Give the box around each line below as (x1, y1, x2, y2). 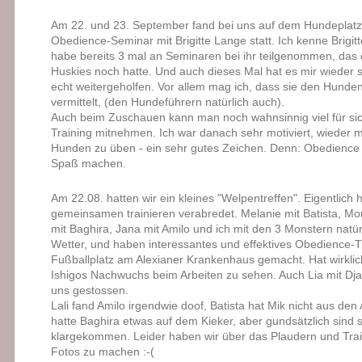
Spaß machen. (50, 157, 126, 170)
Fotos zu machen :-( (50, 345, 154, 359)
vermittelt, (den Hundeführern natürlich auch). (50, 95, 284, 109)
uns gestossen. (50, 284, 128, 297)
